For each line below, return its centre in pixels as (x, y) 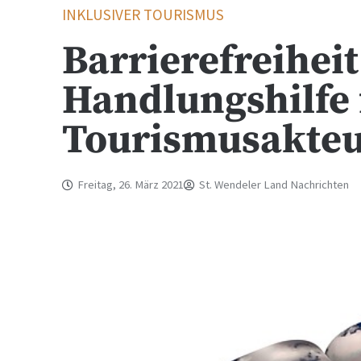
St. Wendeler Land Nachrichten (274, 185)
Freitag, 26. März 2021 (131, 185)
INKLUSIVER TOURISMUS (143, 15)
